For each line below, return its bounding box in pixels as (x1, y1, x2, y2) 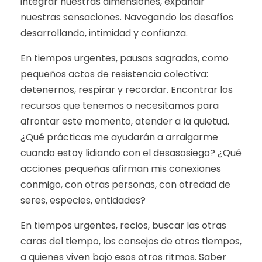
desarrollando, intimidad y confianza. (20, 26, 188, 40)
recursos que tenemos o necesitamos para (20, 99, 219, 112)
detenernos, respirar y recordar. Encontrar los (20, 83, 233, 96)
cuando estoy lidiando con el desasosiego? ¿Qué (20, 146, 242, 160)
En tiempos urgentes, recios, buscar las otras (20, 219, 226, 232)
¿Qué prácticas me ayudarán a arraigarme (20, 130, 218, 144)
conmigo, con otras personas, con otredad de (20, 178, 230, 191)
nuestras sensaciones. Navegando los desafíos (20, 11, 233, 24)
